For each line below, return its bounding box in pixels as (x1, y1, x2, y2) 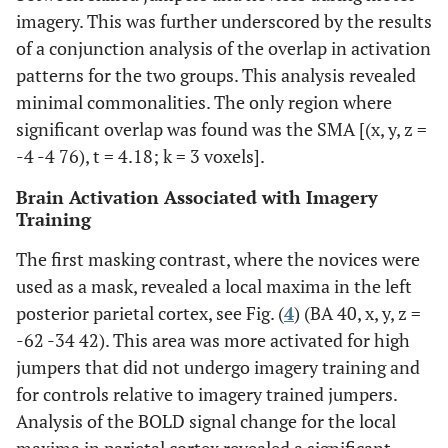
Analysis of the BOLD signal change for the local (16, 409, 396, 434)
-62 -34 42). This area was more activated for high (16, 328, 410, 353)
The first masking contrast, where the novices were (16, 247, 420, 272)
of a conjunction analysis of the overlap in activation (16, 36, 431, 61)
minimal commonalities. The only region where (16, 90, 392, 115)
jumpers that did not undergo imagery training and (16, 355, 420, 380)
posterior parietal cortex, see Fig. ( (16, 301, 284, 326)
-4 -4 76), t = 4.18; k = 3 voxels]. (16, 144, 265, 169)
